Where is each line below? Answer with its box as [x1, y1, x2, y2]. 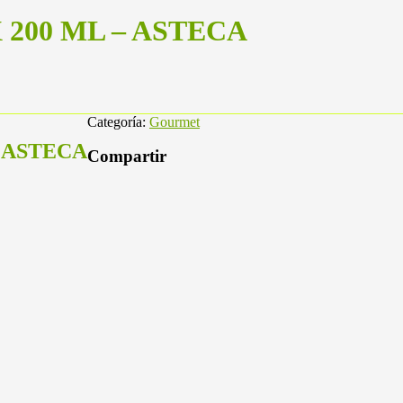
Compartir [87, 147, 166, 166]
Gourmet [149, 113, 200, 130]
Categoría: [87, 113, 149, 130]
